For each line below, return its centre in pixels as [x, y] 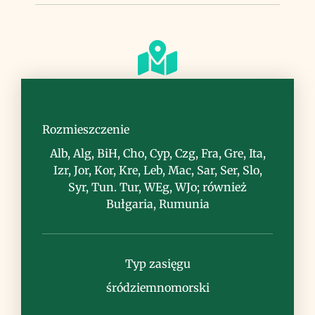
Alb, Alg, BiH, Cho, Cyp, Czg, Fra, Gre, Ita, [157, 153]
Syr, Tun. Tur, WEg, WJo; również [157, 187]
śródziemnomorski [157, 288]
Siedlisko [157, 90]
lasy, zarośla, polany [157, 117]
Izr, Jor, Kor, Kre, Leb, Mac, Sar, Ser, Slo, [157, 170]
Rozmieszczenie [86, 129]
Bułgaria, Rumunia [157, 204]
